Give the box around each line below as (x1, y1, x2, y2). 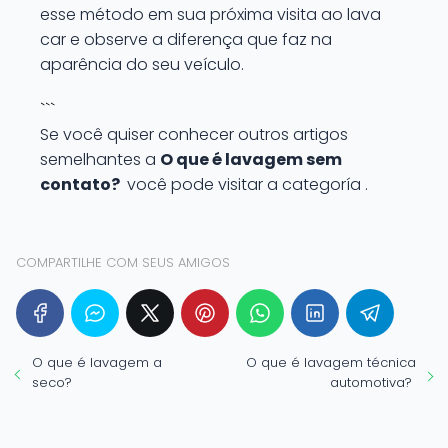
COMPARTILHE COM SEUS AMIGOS (16, 252, 230, 272)
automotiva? (330, 372, 416, 392)
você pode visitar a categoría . (123, 172, 368, 196)
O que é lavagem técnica (246, 352, 416, 372)
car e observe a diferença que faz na (40, 27, 332, 51)
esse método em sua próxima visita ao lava (40, 2, 381, 26)
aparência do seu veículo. (40, 52, 244, 76)
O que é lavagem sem (160, 147, 342, 171)
